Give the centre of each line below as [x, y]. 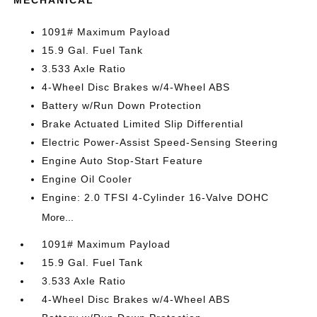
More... [58, 217]
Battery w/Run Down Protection [122, 105]
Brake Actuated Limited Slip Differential [143, 123]
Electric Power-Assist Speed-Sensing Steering [160, 142]
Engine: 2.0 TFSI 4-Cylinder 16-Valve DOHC [156, 197]
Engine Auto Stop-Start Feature [123, 160]
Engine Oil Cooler [87, 179]
